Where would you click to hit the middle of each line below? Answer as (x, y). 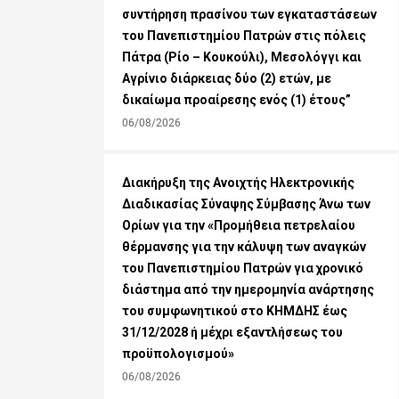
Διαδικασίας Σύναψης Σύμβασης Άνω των (246, 204)
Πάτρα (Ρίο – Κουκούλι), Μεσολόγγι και (242, 57)
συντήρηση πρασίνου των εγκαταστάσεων (249, 15)
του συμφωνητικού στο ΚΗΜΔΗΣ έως (235, 311)
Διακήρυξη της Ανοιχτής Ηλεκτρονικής (238, 183)
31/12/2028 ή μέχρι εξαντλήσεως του (232, 333)
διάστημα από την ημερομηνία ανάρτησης (248, 290)
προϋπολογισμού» (178, 354)
